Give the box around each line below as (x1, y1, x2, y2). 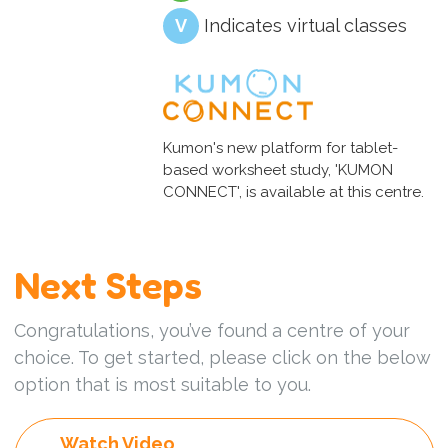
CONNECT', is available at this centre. (162, 183, 424, 202)
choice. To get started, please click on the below (13, 347, 431, 369)
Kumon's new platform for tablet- (162, 139, 398, 158)
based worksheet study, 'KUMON (162, 161, 393, 180)
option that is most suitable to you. (13, 374, 311, 396)
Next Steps (13, 262, 202, 309)
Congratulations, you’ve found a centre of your (13, 320, 410, 342)
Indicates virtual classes (203, 14, 407, 36)
